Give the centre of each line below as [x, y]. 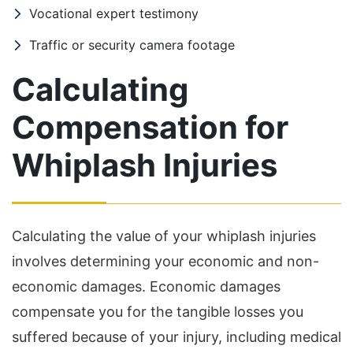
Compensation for [150, 128]
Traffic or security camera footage [132, 45]
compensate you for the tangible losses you [158, 312]
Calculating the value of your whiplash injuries [164, 236]
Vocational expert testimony [114, 14]
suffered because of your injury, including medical [176, 337]
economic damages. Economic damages [146, 287]
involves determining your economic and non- [165, 262]
